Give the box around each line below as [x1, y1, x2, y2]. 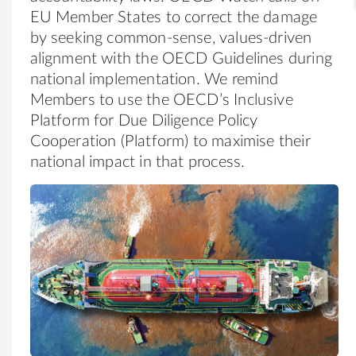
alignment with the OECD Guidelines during [29, 50, 332, 67]
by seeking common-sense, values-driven [29, 29, 312, 46]
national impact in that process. [29, 153, 246, 170]
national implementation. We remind [29, 71, 279, 87]
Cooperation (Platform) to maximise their [29, 133, 311, 149]
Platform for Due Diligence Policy [29, 112, 258, 129]
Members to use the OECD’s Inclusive [29, 91, 293, 108]
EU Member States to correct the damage [29, 9, 318, 25]
